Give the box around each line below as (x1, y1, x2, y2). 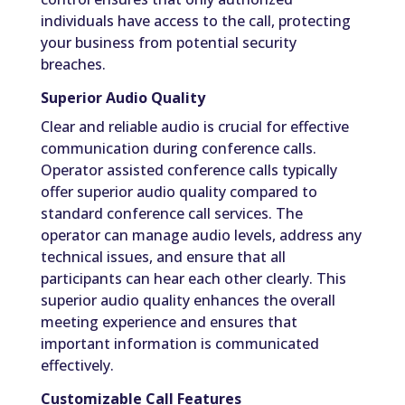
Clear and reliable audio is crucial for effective (40, 117, 349, 137)
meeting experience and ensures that (40, 312, 297, 333)
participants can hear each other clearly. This (40, 268, 346, 289)
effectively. (40, 355, 114, 376)
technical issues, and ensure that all (40, 247, 286, 268)
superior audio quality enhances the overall (40, 290, 335, 311)
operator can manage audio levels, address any (40, 225, 362, 246)
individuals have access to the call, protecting (40, 11, 351, 32)
